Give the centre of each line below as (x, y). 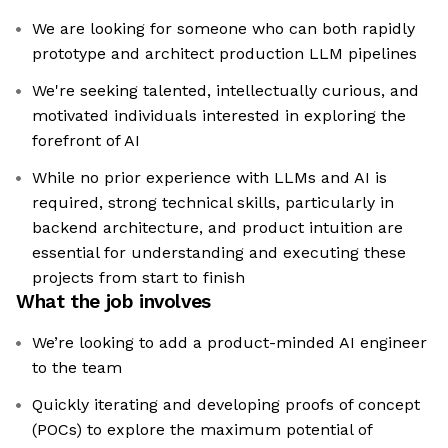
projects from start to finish (138, 278)
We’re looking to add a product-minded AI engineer (229, 343)
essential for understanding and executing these (219, 253)
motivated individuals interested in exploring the (219, 116)
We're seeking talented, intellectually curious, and (225, 91)
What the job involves (113, 302)
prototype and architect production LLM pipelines (224, 54)
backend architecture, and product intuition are (217, 228)
